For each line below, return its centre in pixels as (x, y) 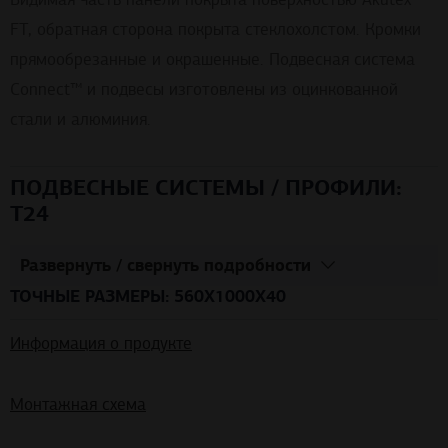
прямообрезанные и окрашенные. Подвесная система (212, 60)
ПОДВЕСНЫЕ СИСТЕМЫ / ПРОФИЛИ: (206, 188)
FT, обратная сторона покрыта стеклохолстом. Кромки (215, 30)
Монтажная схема (78, 404)
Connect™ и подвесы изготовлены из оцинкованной (204, 90)
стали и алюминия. (80, 120)
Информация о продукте (101, 343)
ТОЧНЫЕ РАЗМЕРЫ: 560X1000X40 (148, 295)
